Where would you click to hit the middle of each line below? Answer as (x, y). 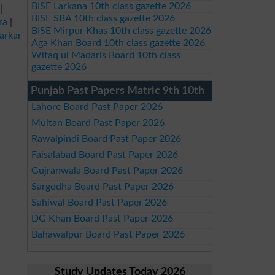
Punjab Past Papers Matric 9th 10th (118, 91)
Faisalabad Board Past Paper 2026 (104, 155)
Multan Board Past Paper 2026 (98, 123)
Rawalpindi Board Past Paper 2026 (106, 139)
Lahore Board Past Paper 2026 (97, 107)
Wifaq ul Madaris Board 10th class (106, 55)
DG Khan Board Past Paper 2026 (102, 219)
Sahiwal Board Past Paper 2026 (99, 203)
